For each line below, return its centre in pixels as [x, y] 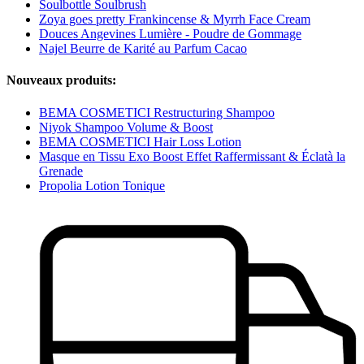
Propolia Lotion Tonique [102, 185]
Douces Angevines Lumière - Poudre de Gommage [170, 34]
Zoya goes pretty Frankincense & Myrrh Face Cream [175, 19]
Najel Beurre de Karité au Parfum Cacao [143, 49]
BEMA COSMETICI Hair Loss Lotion [140, 141]
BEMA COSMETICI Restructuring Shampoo [157, 112]
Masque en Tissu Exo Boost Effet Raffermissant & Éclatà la [192, 156]
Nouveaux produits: [61, 80]
